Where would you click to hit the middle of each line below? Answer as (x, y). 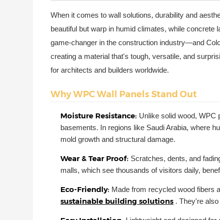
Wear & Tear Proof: (96, 159)
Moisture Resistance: (100, 116)
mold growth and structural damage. (118, 139)
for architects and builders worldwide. (110, 70)
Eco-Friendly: (86, 190)
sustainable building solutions (117, 201)
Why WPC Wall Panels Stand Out (124, 94)
